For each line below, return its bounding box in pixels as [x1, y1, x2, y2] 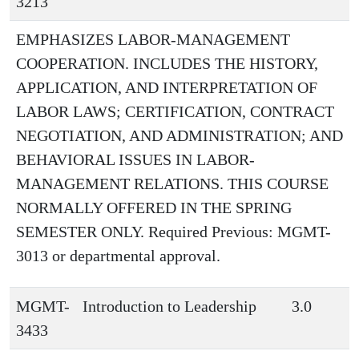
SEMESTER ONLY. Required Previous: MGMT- [16, 223, 331, 240]
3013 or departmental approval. [16, 247, 220, 264]
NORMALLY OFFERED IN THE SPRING [16, 199, 292, 216]
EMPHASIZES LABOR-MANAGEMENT [16, 30, 290, 48]
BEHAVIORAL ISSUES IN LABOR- [16, 151, 255, 168]
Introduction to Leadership [83, 297, 256, 315]
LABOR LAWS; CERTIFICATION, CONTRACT [16, 103, 334, 120]
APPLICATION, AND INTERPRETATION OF [16, 79, 317, 96]
